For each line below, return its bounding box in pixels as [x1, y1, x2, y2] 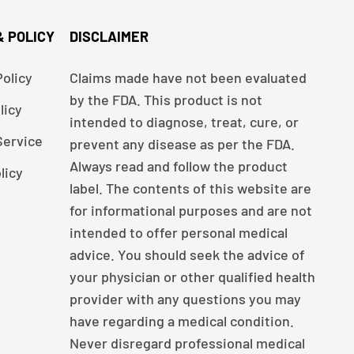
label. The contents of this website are [69, 179, 311, 198]
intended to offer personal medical [69, 224, 288, 242]
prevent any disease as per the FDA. [69, 135, 295, 153]
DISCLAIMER [69, 28, 149, 46]
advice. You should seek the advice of [69, 246, 305, 264]
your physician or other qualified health [69, 268, 315, 286]
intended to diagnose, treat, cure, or [69, 113, 299, 131]
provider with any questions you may [69, 290, 301, 308]
